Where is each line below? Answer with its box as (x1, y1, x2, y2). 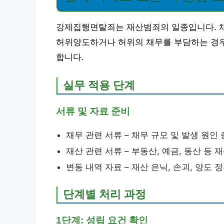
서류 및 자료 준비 (56, 105, 130, 116)
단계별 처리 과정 (63, 187, 146, 200)
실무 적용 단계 (63, 78, 135, 91)
